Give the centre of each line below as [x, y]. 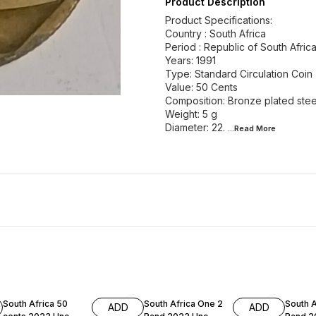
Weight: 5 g [191, 114]
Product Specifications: [219, 20]
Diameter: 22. [195, 127]
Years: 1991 [190, 60]
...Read [242, 128]
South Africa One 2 [183, 304]
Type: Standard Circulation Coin [239, 74]
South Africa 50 [35, 304]
